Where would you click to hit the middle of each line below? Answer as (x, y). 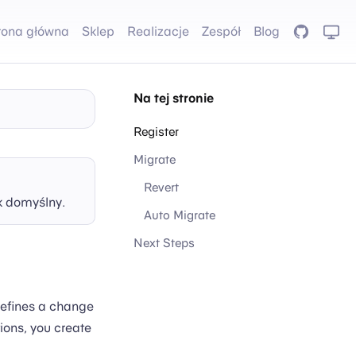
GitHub (312, 31)
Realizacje (158, 31)
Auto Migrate (179, 214)
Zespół (221, 31)
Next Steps (164, 242)
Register (156, 132)
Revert (161, 186)
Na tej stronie (174, 98)
